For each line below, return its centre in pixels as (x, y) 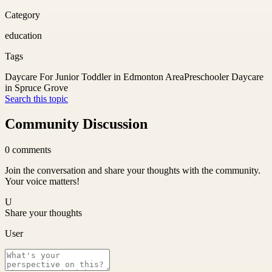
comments (32, 150)
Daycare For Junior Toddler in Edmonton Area (94, 76)
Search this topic (36, 98)
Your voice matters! (42, 182)
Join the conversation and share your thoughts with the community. (133, 171)
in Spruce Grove (36, 87)
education (23, 35)
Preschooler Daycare (224, 76)
